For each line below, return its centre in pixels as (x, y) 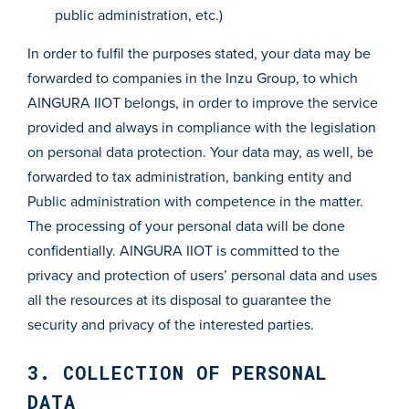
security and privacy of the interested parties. (171, 325)
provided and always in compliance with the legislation (202, 128)
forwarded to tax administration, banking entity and (189, 177)
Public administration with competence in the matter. (195, 202)
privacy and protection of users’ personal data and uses (202, 276)
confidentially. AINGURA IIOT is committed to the (184, 251)
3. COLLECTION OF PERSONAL (178, 372)
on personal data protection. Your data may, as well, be (200, 152)
